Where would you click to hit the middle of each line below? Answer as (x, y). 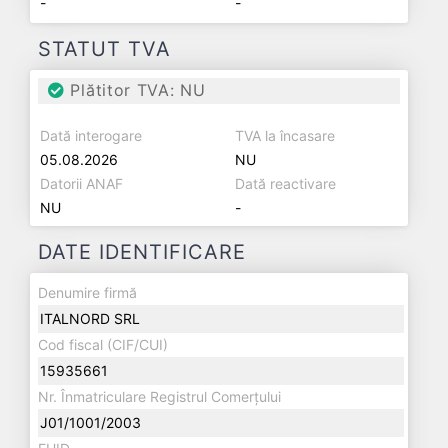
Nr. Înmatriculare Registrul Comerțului (159, 396)
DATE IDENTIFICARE (142, 252)
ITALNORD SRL (90, 318)
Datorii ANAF (81, 183)
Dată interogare (91, 135)
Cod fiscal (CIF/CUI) (103, 344)
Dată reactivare (285, 183)
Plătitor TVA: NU (135, 90)
